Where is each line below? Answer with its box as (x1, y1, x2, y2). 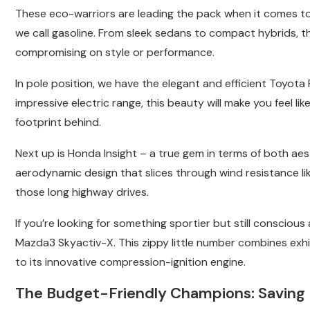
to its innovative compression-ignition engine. (15, 255, 246, 270)
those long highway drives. (15, 185, 149, 200)
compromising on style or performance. (15, 45, 215, 60)
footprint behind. (15, 115, 101, 130)
